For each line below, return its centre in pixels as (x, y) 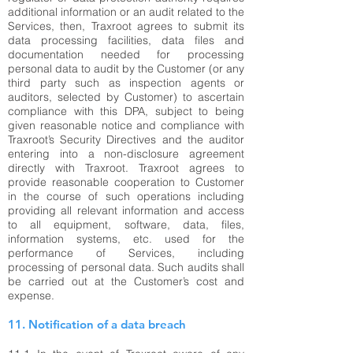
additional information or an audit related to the (126, 12)
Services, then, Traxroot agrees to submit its (126, 26)
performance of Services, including (126, 253)
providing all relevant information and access (126, 210)
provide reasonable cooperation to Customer (126, 182)
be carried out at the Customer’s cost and (126, 281)
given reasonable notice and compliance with (126, 125)
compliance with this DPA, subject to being (126, 111)
